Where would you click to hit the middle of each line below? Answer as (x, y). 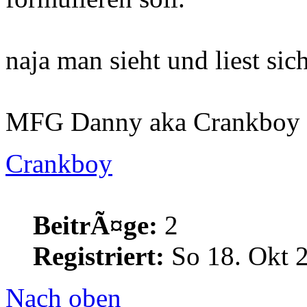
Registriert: (99, 256)
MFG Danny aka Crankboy (153, 121)
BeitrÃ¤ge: (95, 225)
